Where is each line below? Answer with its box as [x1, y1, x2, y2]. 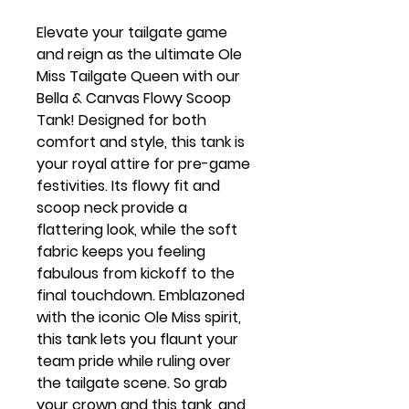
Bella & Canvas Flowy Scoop [37, 88, 231, 110]
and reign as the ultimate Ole [37, 44, 242, 66]
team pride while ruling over [37, 351, 231, 372]
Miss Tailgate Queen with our [37, 66, 240, 88]
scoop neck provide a [37, 197, 187, 219]
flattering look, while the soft [37, 219, 237, 241]
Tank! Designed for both [37, 110, 206, 131]
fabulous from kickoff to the [37, 263, 235, 285]
